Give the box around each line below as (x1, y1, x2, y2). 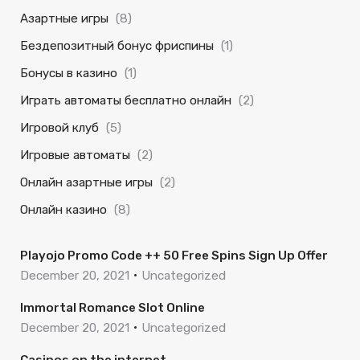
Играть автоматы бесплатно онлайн (20, 93, 231, 108)
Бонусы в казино (20, 66, 117, 80)
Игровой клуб (20, 121, 99, 135)
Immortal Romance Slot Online (20, 301, 205, 315)
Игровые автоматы (20, 148, 130, 162)
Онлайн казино (20, 202, 107, 217)
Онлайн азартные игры (20, 175, 153, 190)
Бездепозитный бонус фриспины (20, 39, 214, 53)
